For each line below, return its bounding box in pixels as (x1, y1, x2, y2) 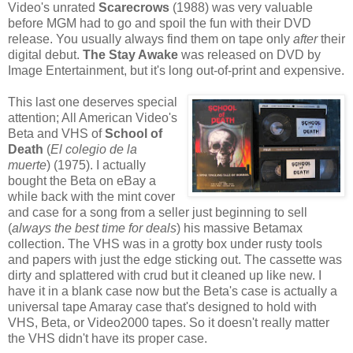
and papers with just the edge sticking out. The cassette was (8, 252, 342, 266)
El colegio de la (50, 142, 137, 156)
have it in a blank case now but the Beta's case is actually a (8, 284, 337, 298)
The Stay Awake (83, 47, 178, 61)
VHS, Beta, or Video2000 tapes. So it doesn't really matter (8, 315, 329, 329)
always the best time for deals (12, 221, 176, 235)
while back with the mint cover (8, 189, 175, 203)
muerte (8, 158, 46, 172)
